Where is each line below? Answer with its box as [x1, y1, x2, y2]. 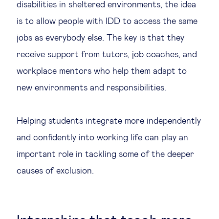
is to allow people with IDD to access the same [17, 17, 197, 26]
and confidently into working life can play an [17, 133, 188, 142]
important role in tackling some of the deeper [17, 150, 194, 159]
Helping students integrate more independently [17, 117, 201, 126]
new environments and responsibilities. [17, 84, 166, 92]
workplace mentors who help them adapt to [17, 67, 187, 76]
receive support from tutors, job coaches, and [17, 50, 197, 59]
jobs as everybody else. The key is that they [17, 34, 184, 43]
